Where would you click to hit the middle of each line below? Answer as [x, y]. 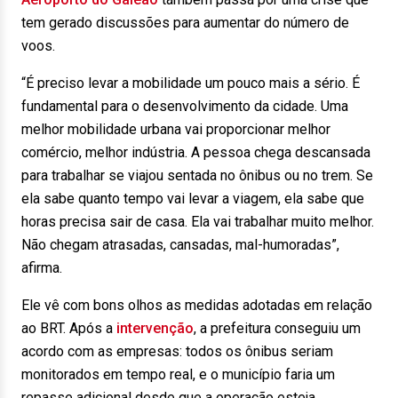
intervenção [155, 328]
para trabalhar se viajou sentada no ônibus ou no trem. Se [197, 175]
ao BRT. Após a [69, 328]
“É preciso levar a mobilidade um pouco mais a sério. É [191, 83]
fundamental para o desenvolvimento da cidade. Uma [185, 106]
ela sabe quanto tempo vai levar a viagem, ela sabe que [193, 199]
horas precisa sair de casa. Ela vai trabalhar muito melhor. [198, 222]
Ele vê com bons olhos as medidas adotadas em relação [197, 305]
